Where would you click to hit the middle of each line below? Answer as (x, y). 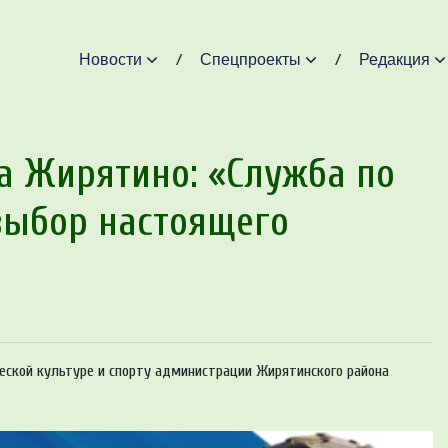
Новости (110, 59)
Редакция (394, 59)
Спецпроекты (250, 59)
